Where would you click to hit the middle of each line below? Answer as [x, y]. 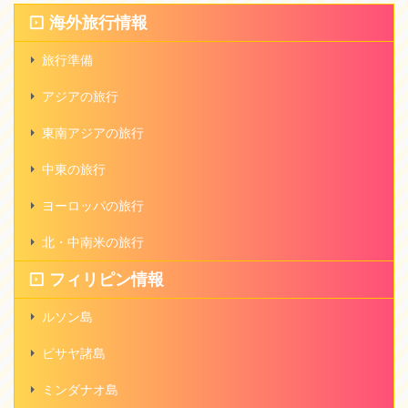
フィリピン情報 [107, 280]
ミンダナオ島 [80, 390]
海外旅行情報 [98, 23]
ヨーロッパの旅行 [93, 206]
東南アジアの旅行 [93, 133]
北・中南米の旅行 [93, 242]
